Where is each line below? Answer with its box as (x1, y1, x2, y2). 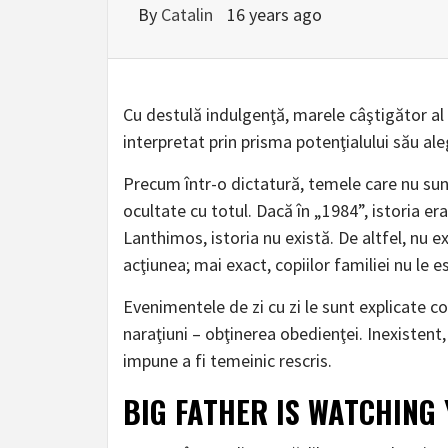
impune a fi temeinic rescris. (123, 349, 332, 372)
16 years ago (227, 3, 322, 26)
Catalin (161, 3, 217, 26)
